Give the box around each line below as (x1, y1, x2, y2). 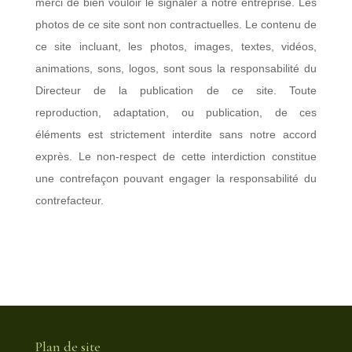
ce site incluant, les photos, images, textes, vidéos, (35, 40, 317, 53)
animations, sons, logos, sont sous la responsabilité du (35, 62, 317, 75)
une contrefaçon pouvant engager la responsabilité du (35, 172, 317, 185)
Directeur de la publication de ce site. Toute (35, 84, 317, 97)
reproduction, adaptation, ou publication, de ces (35, 106, 317, 119)
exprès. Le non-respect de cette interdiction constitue (35, 150, 317, 163)
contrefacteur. (35, 194, 104, 207)
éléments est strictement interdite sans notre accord (35, 128, 317, 141)
